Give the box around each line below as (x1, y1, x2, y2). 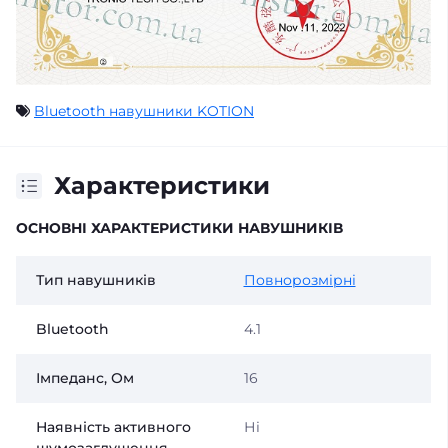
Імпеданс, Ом (36, 369, 134, 388)
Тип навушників (36, 271, 156, 290)
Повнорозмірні (243, 271, 356, 290)
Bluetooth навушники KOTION (34, 102, 254, 121)
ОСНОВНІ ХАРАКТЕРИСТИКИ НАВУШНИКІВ (16, 219, 343, 238)
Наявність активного (36, 418, 191, 437)
